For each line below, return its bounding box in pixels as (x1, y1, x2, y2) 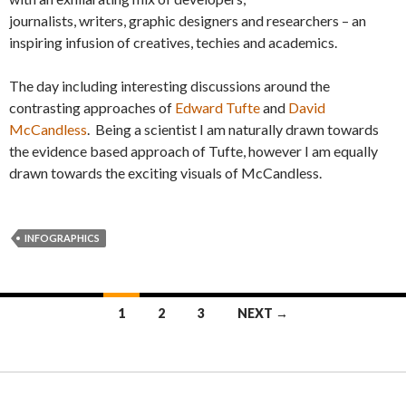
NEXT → (237, 304, 288, 321)
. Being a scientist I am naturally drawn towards (87, 120, 379, 138)
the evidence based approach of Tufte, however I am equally (9, 141, 378, 159)
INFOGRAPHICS (24, 231, 100, 244)
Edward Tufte (175, 98, 263, 116)
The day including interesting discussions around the (9, 76, 330, 94)
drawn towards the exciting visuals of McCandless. (9, 163, 322, 181)
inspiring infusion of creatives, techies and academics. (9, 33, 337, 51)
